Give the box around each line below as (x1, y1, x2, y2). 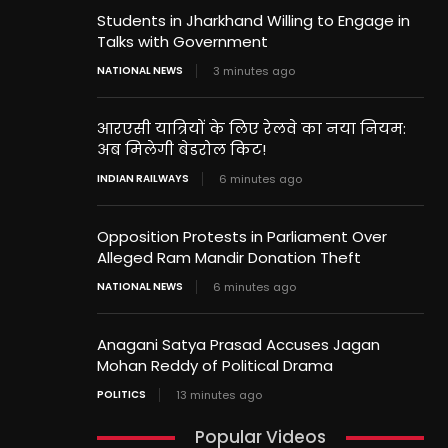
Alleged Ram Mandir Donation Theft (97, 247, 362, 269)
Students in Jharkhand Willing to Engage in (97, 10, 411, 32)
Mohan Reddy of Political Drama (97, 355, 334, 377)
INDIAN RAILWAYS (97, 171, 190, 187)
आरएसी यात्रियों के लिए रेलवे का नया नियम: (97, 118, 407, 140)
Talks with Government (97, 31, 269, 53)
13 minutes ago (176, 387, 263, 404)
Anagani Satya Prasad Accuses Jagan (97, 334, 381, 356)
